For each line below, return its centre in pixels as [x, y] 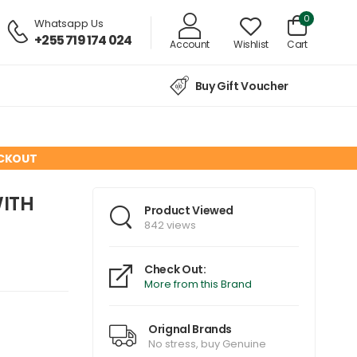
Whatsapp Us [69, 23]
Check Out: [175, 270]
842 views [170, 226]
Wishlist [251, 44]
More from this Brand [198, 284]
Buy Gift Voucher [241, 86]
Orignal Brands [190, 329]
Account [190, 44]
